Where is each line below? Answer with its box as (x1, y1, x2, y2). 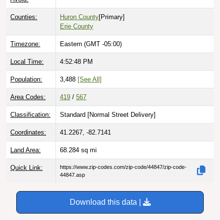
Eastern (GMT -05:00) (60, 28, 122, 36)
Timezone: (10, 28, 40, 36)
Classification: (10, 99, 51, 107)
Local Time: (10, 46, 44, 54)
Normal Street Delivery (89, 99, 154, 107)
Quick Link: (10, 152, 43, 160)
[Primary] (99, 1, 125, 9)
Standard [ (60, 99, 89, 107)
